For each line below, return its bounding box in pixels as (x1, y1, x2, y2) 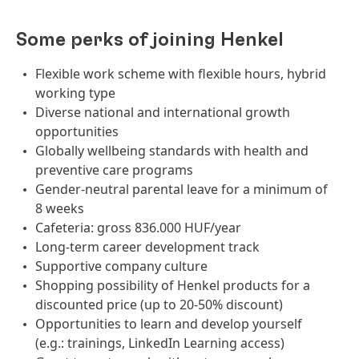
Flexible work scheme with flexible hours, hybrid (35, 65, 326, 83)
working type (35, 84, 115, 102)
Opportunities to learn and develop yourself (35, 315, 302, 333)
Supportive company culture (35, 257, 208, 275)
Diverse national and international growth (35, 103, 290, 121)
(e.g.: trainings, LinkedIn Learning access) (35, 334, 284, 352)
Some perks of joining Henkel (16, 30, 284, 50)
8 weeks (35, 200, 84, 217)
